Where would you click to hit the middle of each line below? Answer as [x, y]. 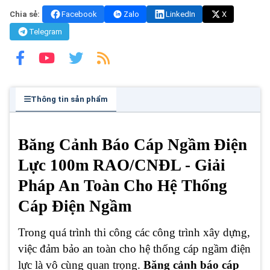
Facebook [79, 14]
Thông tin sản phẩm [69, 99]
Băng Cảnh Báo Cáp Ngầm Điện [133, 145]
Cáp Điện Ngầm [75, 206]
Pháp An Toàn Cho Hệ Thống [123, 186]
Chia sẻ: [25, 14]
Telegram [46, 32]
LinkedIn [181, 14]
